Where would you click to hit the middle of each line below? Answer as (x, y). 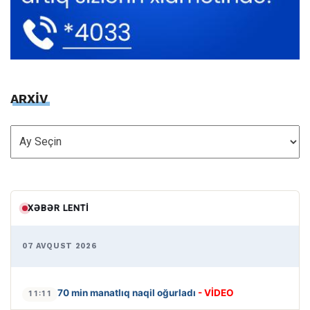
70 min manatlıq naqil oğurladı (128, 293)
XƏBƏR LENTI (58, 208)
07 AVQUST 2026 (60, 246)
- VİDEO (216, 293)
